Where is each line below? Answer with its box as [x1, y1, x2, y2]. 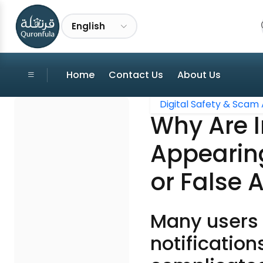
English [71, 19, 106, 32]
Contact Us [109, 68, 163, 82]
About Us [177, 68, 221, 82]
